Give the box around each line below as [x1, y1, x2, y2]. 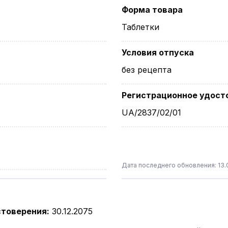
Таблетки [122, 22, 159, 32]
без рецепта [122, 65, 172, 75]
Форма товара [122, 5, 183, 15]
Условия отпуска [122, 47, 194, 58]
